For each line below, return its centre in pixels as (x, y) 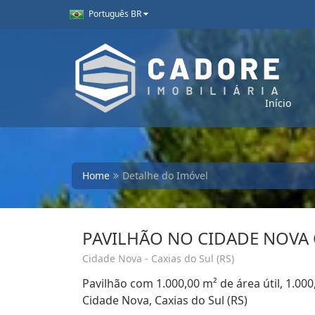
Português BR (115, 14)
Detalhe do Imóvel (165, 175)
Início (278, 103)
